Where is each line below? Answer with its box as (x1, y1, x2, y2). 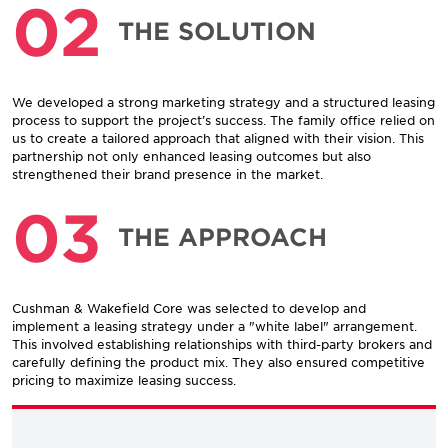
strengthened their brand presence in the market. (12, 165, 323, 182)
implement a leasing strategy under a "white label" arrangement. (12, 317, 417, 334)
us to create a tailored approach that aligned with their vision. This (12, 129, 424, 146)
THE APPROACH (118, 221, 327, 251)
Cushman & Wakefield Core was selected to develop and (12, 299, 366, 316)
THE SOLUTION (118, 15, 316, 45)
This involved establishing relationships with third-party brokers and (12, 335, 432, 352)
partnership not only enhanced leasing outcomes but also (12, 147, 371, 164)
